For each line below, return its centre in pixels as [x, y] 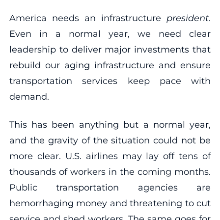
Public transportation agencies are [110, 187]
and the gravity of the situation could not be [110, 140]
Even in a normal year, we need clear [110, 34]
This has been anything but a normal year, [110, 124]
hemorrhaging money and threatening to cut [110, 203]
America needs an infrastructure [85, 18]
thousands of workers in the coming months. [110, 172]
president [185, 18]
